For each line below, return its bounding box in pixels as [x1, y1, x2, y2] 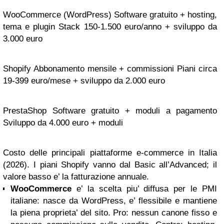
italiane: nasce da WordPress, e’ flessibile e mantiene [10, 196, 217, 205]
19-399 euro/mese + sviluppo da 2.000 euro [3, 76, 165, 85]
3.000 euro [3, 34, 42, 43]
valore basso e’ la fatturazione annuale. [3, 172, 149, 181]
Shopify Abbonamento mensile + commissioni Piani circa [3, 64, 217, 73]
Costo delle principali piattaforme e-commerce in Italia [3, 148, 217, 157]
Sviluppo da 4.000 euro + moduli [3, 118, 123, 127]
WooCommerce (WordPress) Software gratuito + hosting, [3, 10, 217, 19]
